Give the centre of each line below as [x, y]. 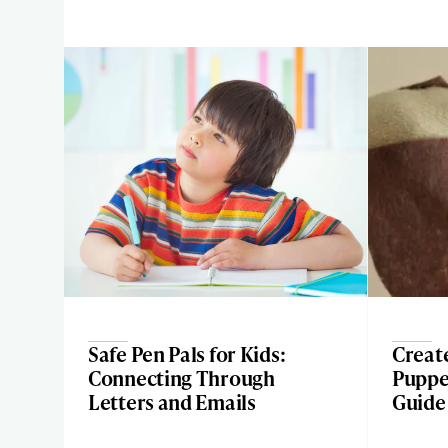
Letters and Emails [172, 402]
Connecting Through [181, 378]
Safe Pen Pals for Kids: [187, 354]
